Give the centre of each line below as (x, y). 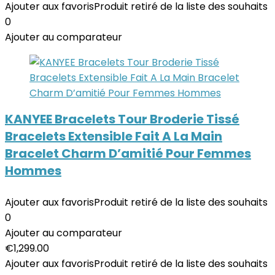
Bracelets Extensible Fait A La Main (114, 136)
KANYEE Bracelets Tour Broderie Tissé (122, 119)
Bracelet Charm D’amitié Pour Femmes (128, 153)
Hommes (33, 171)
